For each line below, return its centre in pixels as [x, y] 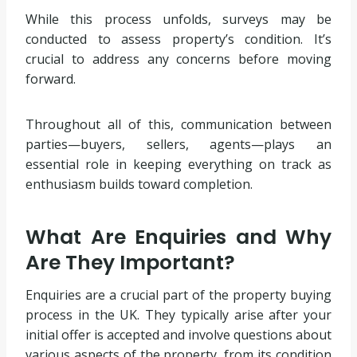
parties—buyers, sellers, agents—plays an [178, 145]
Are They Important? [130, 262]
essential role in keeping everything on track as [178, 165]
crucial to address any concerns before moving [178, 59]
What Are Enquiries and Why [178, 237]
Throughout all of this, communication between [178, 125]
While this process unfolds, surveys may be [178, 20]
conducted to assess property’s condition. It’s [178, 39]
